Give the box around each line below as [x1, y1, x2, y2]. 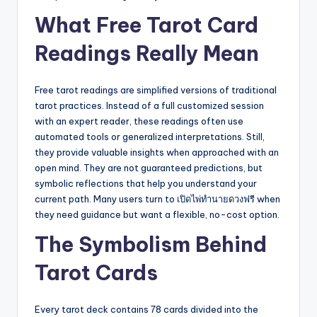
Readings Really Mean [35, 40, 259, 67]
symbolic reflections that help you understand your [35, 178, 257, 190]
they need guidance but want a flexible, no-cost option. [35, 209, 279, 221]
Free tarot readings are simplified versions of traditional [35, 84, 277, 96]
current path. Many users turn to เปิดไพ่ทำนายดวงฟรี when [35, 193, 280, 205]
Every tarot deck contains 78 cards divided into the [35, 304, 258, 316]
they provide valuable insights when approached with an [35, 146, 279, 158]
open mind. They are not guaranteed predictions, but [35, 162, 263, 174]
